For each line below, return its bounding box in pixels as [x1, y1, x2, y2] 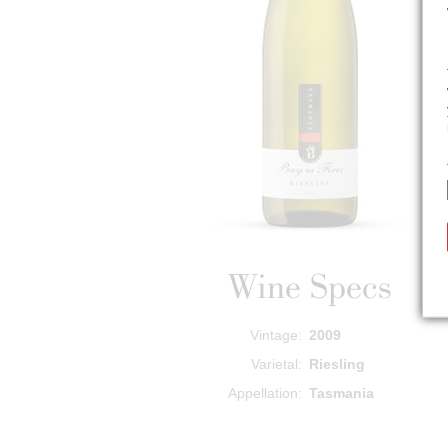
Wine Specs [226, 265, 392, 307]
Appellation [228, 384, 299, 401]
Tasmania [309, 384, 375, 401]
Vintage [250, 326, 299, 343]
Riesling [309, 355, 366, 372]
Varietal [251, 355, 299, 372]
